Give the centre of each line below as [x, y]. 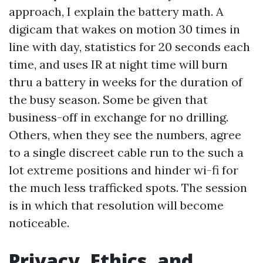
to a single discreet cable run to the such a [126, 152]
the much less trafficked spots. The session [128, 188]
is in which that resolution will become [116, 205]
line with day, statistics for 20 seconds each [129, 47]
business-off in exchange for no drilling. [119, 117]
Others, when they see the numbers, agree [125, 135]
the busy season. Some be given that [108, 100]
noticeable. [39, 223]
